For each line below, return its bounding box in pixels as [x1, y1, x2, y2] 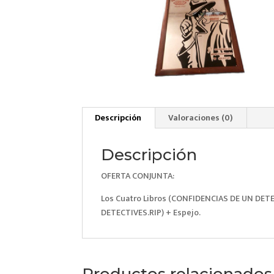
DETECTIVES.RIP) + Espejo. [101, 205, 201, 220]
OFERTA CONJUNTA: [101, 168, 175, 183]
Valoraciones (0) [168, 110, 234, 125]
